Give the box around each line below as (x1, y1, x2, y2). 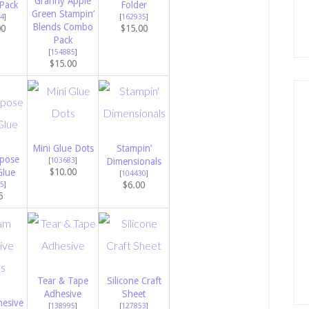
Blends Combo (32, 21, 93, 33)
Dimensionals (106, 156, 161, 168)
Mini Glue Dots (32, 143, 94, 154)
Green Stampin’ (31, 8, 94, 20)
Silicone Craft (106, 275, 161, 287)
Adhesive (44, 288, 81, 300)
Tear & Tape (37, 275, 88, 287)
